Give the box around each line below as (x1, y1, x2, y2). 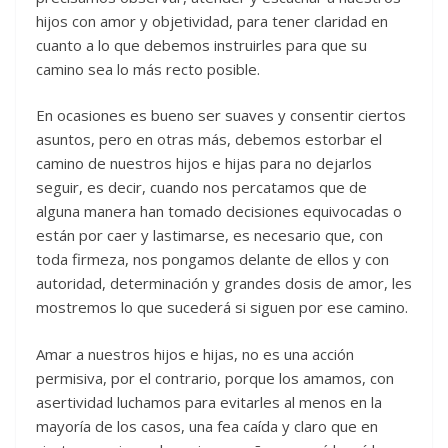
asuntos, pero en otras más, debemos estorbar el (36, 129, 382, 150)
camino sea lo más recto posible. (36, 58, 260, 79)
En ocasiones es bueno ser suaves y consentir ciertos (36, 105, 406, 126)
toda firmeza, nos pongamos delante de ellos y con (36, 249, 389, 270)
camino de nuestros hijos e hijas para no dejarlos (36, 153, 372, 174)
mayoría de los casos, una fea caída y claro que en (36, 415, 378, 436)
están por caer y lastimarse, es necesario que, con (36, 225, 383, 246)
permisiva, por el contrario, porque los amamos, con (36, 367, 394, 388)
